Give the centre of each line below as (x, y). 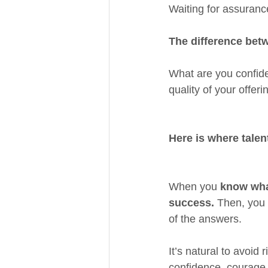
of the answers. (205, 219)
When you (194, 187)
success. (193, 203)
